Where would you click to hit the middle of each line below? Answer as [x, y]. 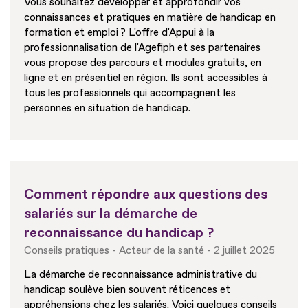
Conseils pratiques [67, 251]
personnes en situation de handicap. [107, 109]
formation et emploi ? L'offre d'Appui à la [119, 33]
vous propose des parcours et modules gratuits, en [143, 63]
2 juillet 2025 [244, 251]
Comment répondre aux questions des [146, 195]
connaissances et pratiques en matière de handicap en [150, 18]
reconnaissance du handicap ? [119, 233]
